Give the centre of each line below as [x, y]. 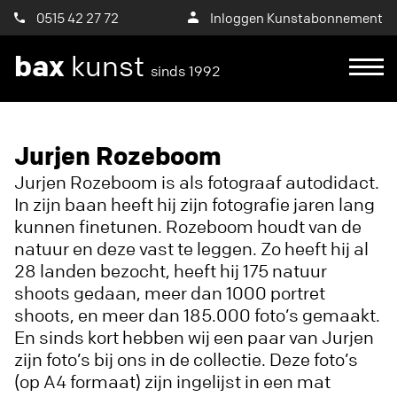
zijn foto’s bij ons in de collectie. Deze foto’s [186, 359]
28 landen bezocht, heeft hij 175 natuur [171, 271]
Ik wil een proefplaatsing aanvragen [190, 133]
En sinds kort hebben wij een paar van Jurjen [194, 337]
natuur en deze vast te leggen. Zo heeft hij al [191, 249]
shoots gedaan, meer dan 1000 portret [170, 293]
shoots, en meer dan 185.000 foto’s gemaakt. [197, 315]
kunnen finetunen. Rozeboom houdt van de [188, 226]
